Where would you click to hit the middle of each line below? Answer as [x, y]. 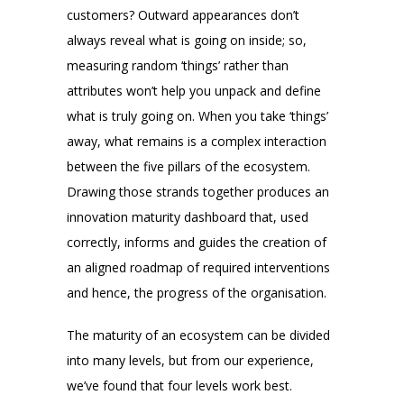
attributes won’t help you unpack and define [194, 91]
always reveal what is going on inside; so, [187, 41]
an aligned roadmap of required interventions [198, 268]
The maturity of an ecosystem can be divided [198, 335]
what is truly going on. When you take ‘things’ [197, 116]
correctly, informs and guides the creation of [197, 243]
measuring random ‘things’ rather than [178, 66]
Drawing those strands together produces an [198, 192]
